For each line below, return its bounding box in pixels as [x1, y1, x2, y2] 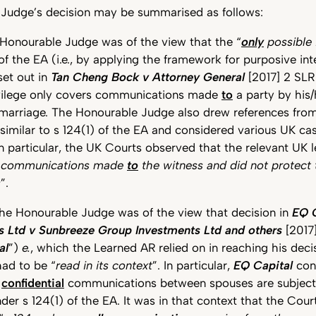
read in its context [56, 257, 152, 272]
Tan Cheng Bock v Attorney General [51, 70, 245, 85]
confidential [1, 275, 64, 290]
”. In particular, [152, 257, 233, 272]
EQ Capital [233, 257, 293, 272]
